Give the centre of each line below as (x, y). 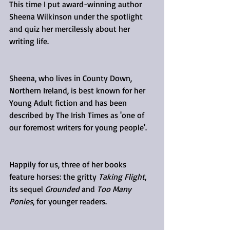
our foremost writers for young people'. (78, 127)
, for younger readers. (70, 201)
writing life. (29, 41)
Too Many (115, 189)
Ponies (21, 201)
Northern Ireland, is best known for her (78, 90)
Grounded (62, 189)
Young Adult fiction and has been (69, 103)
